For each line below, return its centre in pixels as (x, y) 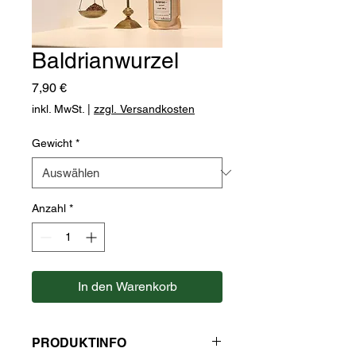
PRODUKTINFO (79, 342)
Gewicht (52, 143)
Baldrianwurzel (105, 60)
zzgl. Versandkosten (144, 108)
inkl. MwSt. (58, 108)
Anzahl (49, 208)
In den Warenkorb (127, 286)
